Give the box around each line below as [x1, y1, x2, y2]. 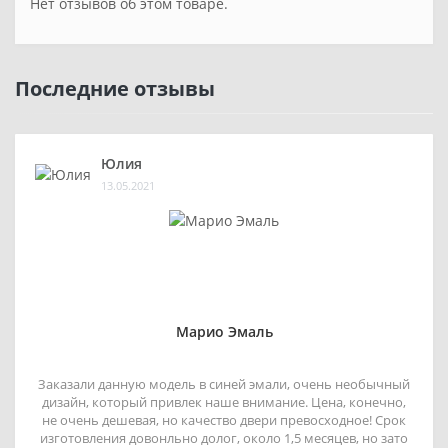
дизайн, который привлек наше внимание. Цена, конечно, [42, 392, 406, 411]
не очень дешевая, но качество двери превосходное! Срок [42, 410, 406, 429]
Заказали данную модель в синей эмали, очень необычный [38, 374, 410, 393]
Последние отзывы [15, 74, 215, 102]
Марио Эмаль [175, 321, 273, 341]
